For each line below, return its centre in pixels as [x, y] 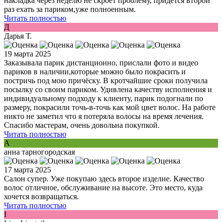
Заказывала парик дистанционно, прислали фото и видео [101, 63]
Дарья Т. [18, 36]
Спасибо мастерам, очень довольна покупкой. [82, 125]
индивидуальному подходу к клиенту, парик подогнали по [104, 99]
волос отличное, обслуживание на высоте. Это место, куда [103, 188]
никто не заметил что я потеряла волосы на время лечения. [104, 116]
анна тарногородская [39, 152]
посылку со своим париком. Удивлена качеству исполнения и [108, 90]
